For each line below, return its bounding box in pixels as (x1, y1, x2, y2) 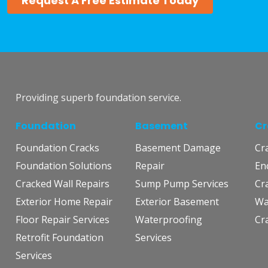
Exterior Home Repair (16, 195, 112, 209)
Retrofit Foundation (16, 231, 103, 245)
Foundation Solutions (16, 159, 112, 173)
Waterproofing (135, 213, 202, 227)
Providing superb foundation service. (16, 91, 181, 105)
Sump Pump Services (135, 177, 229, 191)
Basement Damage (135, 141, 221, 155)
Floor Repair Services (16, 213, 109, 227)
